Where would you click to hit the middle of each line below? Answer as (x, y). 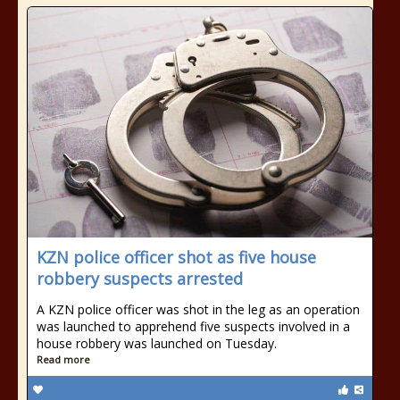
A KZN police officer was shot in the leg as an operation (198, 309)
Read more (63, 359)
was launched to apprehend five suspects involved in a (193, 326)
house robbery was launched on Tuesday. (157, 343)
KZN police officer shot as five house (176, 257)
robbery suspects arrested (140, 279)
